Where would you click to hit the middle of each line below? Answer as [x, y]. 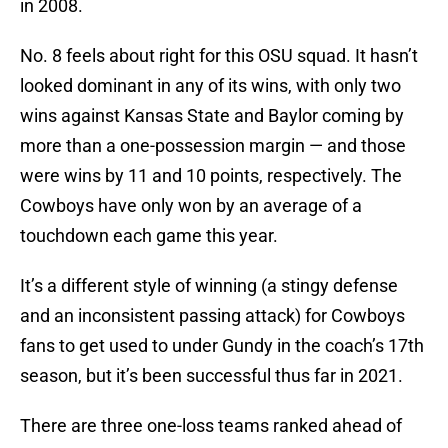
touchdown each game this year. [149, 236]
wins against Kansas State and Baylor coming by [212, 116]
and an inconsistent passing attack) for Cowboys [212, 316]
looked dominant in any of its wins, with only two [210, 86]
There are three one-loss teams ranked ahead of [211, 426]
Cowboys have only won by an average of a [191, 206]
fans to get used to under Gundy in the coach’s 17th [222, 346]
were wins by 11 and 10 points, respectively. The [211, 176]
